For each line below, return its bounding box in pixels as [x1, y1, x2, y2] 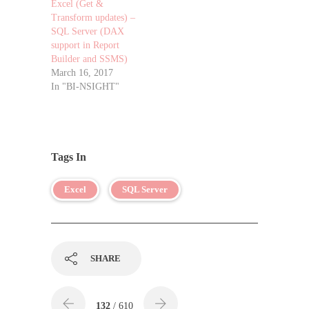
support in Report [51, 39, 119, 50]
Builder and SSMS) [51, 53, 128, 64]
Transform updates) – [51, 12, 135, 23]
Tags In [51, 150, 86, 163]
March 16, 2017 [51, 67, 113, 78]
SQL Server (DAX [51, 26, 124, 37]
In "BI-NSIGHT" [51, 81, 119, 92]
